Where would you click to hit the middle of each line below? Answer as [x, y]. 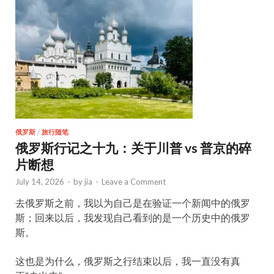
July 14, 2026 [40, 182]
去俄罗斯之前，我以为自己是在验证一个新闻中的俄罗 [133, 203]
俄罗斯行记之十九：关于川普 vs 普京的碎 [133, 148]
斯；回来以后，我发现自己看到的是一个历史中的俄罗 [133, 217]
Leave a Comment [134, 182]
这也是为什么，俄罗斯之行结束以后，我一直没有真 [128, 261]
